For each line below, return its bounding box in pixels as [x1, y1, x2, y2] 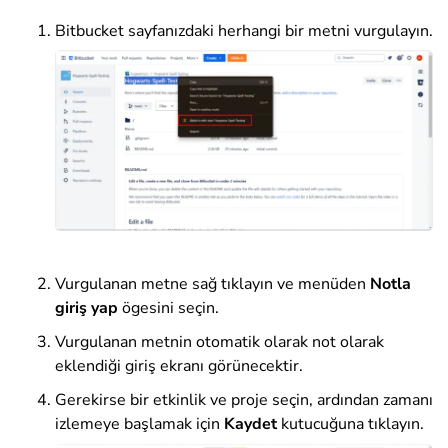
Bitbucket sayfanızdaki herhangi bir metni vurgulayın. [55, 19, 433, 42]
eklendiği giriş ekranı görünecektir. [55, 355, 303, 378]
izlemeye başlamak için [55, 413, 224, 436]
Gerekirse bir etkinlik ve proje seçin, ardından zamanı [55, 389, 433, 412]
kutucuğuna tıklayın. [277, 413, 424, 436]
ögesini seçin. [118, 297, 219, 320]
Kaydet [224, 413, 277, 436]
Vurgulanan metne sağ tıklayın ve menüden [55, 273, 370, 296]
